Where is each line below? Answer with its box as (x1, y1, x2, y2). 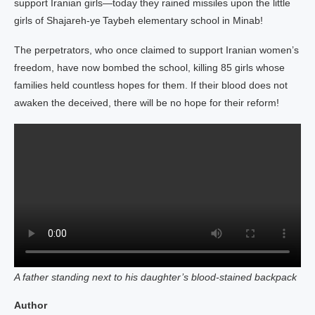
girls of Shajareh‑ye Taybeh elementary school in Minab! (14, 15, 263, 26)
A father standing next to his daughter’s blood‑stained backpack (14, 271, 297, 283)
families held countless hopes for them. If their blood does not (14, 79, 288, 91)
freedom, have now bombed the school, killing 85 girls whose (14, 62, 285, 73)
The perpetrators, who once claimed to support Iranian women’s (14, 44, 299, 56)
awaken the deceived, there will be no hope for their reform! (14, 97, 279, 108)
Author (14, 300, 47, 311)
